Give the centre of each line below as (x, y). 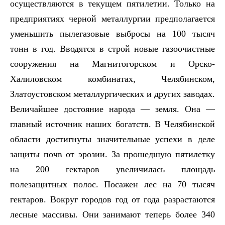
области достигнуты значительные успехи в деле (113, 139)
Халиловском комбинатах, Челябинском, (113, 79)
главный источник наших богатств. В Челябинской (113, 124)
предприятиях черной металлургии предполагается (113, 18)
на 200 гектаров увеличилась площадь (113, 169)
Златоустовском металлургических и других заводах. (113, 94)
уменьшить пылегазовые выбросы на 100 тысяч (113, 33)
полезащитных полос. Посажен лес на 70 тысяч (113, 184)
